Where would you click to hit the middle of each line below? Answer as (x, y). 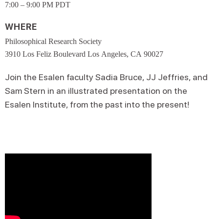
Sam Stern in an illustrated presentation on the (96, 91)
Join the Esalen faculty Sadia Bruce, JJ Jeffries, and (106, 77)
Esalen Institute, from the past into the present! (97, 104)
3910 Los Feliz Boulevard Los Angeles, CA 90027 (84, 54)
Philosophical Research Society (53, 41)
